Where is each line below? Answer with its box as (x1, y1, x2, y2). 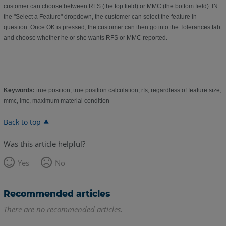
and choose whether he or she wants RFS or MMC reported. (3, 34, 167, 42)
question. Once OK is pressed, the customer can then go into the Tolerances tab (3, 24, 220, 31)
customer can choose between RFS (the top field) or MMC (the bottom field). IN (3, 3, 218, 10)
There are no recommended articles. (3, 204, 123, 215)
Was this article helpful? (3, 139, 85, 149)
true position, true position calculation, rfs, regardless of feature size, (34, 87, 221, 94)
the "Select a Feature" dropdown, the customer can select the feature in (3, 13, 197, 21)
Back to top (3, 117, 41, 127)
